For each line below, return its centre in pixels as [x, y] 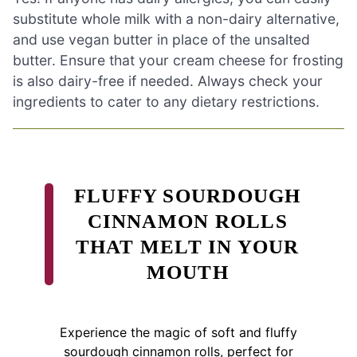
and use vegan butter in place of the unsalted [161, 40]
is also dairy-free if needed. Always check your [168, 81]
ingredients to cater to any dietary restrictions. [166, 102]
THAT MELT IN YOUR [187, 247]
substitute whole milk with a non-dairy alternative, [176, 19]
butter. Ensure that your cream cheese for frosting [178, 61]
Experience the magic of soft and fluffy [178, 333]
